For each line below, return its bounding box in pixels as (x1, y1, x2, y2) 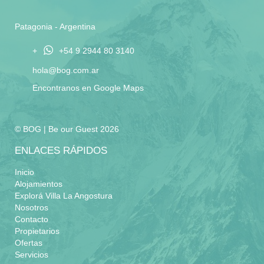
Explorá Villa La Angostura (15, 191, 113, 201)
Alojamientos (15, 179, 62, 189)
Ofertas (15, 238, 42, 248)
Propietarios (15, 226, 60, 236)
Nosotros (15, 203, 48, 213)
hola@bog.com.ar (32, 65, 99, 75)
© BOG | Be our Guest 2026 (15, 124, 119, 134)
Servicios (15, 250, 48, 260)
